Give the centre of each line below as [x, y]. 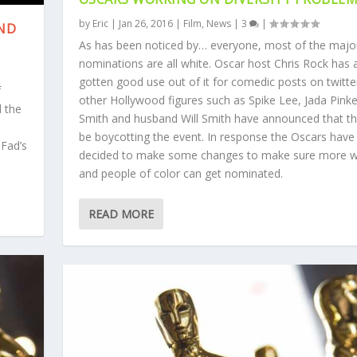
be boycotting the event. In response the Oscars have [216, 136]
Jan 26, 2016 [145, 23]
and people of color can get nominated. [180, 173]
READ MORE [121, 214]
